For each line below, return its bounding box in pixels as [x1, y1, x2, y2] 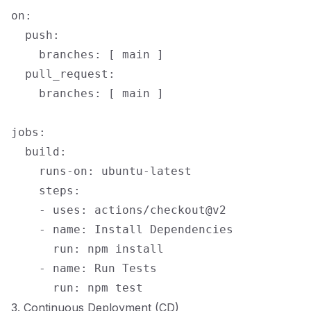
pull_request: [11, 67, 115, 81]
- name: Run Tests [11, 262, 157, 275]
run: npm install [11, 242, 164, 255]
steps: [11, 184, 81, 197]
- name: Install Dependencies [11, 223, 233, 236]
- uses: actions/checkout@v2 [11, 203, 226, 217]
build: [11, 145, 67, 158]
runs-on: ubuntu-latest [11, 165, 192, 178]
